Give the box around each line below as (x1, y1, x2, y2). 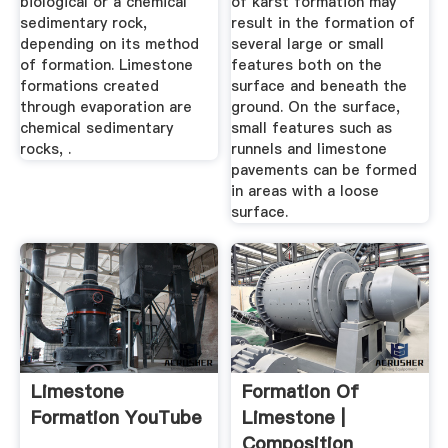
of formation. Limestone (19, 54, 193, 75)
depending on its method (19, 33, 199, 54)
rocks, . (19, 138, 71, 159)
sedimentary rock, (19, 12, 147, 33)
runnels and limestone (231, 138, 388, 159)
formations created (19, 75, 159, 96)
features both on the (231, 54, 383, 75)
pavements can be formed (231, 159, 418, 180)
